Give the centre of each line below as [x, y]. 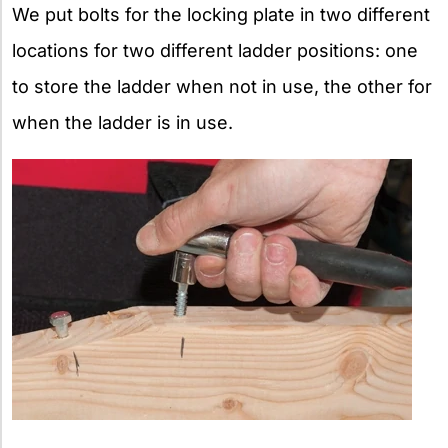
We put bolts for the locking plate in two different [221, 14]
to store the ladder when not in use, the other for [222, 86]
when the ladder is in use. [122, 122]
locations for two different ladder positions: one [215, 50]
